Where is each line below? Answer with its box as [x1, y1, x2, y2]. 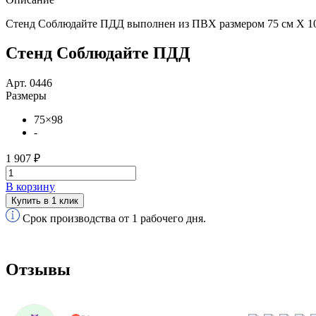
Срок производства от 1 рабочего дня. [23, 212, 206, 225]
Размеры [6, 90, 47, 102]
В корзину [6, 181, 55, 193]
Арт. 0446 [6, 77, 52, 90]
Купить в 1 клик [11, 195, 78, 207]
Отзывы [6, 260, 71, 279]
